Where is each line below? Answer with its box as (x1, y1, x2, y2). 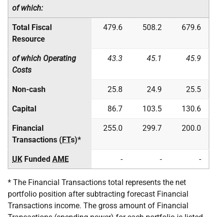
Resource (12, 34, 45, 44)
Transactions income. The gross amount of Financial (8, 201, 188, 210)
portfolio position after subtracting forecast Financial (8, 189, 188, 199)
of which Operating (12, 54, 76, 63)
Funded (22, 155, 52, 164)
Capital (12, 104, 36, 113)
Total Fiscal (12, 23, 52, 32)
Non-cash (12, 85, 46, 94)
